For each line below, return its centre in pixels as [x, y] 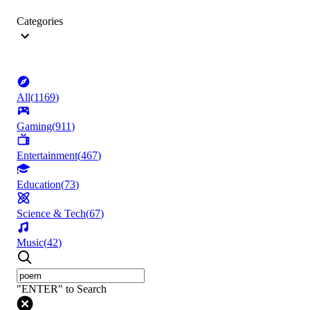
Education [39, 185]
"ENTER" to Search [62, 289]
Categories [40, 21]
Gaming [34, 127]
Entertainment [47, 156]
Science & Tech [51, 214]
